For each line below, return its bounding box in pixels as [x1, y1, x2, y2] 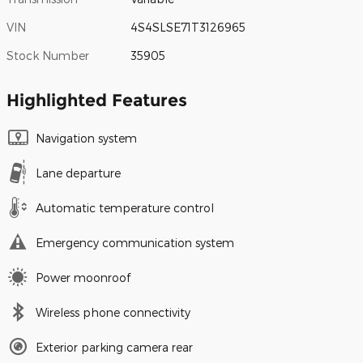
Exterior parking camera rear [36, 340, 193, 354]
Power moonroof [36, 270, 130, 284]
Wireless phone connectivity [36, 305, 190, 319]
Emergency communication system [36, 235, 234, 250]
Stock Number [6, 48, 89, 62]
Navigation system [36, 130, 137, 145]
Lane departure [36, 165, 121, 180]
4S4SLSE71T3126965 [130, 19, 246, 34]
